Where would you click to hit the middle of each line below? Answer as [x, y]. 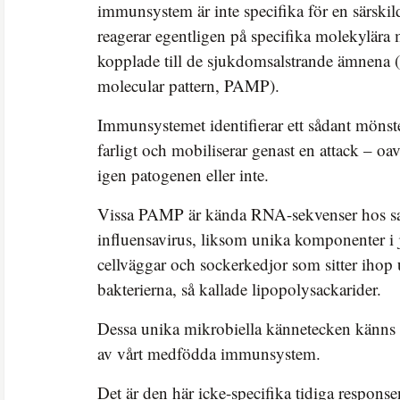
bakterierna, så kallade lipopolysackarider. [239, 288]
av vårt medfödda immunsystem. [209, 353]
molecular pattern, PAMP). [188, 85]
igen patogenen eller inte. [183, 174]
